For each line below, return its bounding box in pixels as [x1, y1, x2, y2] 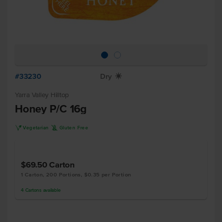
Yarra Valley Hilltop [15, 91, 69, 99]
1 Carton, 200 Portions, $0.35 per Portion [21, 171, 131, 177]
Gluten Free [59, 125, 89, 130]
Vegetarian [23, 125, 49, 130]
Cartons [25, 187, 42, 193]
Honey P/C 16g [15, 103, 87, 114]
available [41, 187, 61, 193]
